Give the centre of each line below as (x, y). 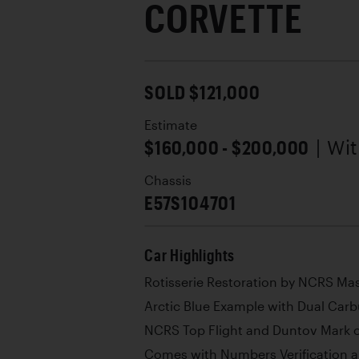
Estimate (171, 125)
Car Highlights (190, 255)
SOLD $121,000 (202, 91)
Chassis (168, 180)
